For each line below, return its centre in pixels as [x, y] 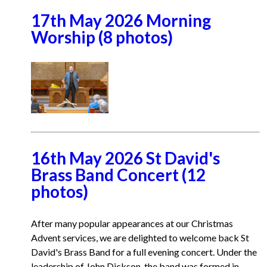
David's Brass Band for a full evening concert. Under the [144, 252]
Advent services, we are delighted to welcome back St [140, 237]
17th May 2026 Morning [121, 20]
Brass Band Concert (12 [118, 175]
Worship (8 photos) [102, 37]
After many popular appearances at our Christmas [132, 223]
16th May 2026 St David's [125, 158]
